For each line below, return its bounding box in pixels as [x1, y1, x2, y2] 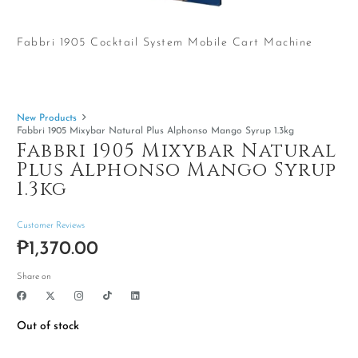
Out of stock [17, 320, 79, 332]
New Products [17, 113, 77, 123]
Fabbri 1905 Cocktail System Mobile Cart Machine [17, 37, 313, 50]
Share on [17, 272, 51, 281]
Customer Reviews [17, 221, 85, 230]
